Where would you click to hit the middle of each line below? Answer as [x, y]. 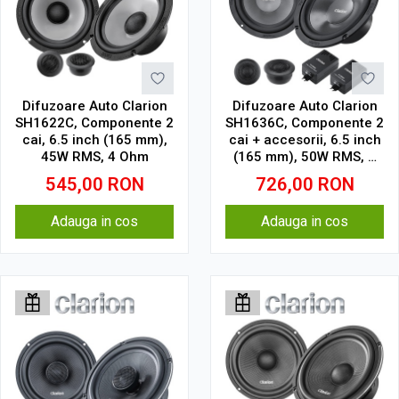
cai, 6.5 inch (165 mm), [94, 140]
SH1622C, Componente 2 [94, 123]
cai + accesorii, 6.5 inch [305, 140]
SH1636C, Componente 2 [305, 123]
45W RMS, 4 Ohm [94, 157]
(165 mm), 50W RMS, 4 [305, 157]
